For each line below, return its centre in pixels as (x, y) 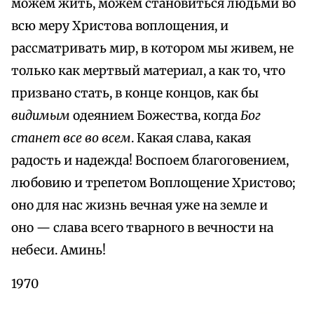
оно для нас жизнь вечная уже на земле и (139, 206)
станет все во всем (71, 138)
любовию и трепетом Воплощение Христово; (153, 183)
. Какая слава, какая (191, 138)
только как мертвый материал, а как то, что (148, 71)
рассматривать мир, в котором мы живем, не (152, 49)
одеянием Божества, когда (155, 116)
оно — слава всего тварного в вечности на (142, 228)
